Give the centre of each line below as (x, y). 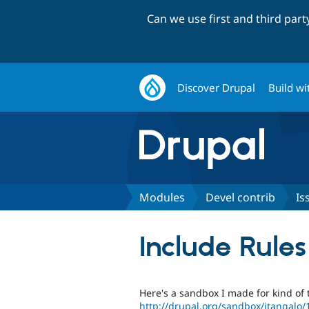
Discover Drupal (217, 87)
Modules (162, 197)
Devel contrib (240, 197)
